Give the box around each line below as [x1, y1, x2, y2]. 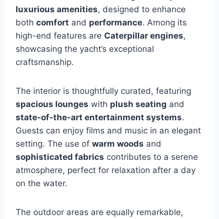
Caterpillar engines [104, 30, 183, 41]
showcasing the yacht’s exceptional [16, 44, 154, 54]
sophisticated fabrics [16, 152, 104, 162]
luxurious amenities [16, 4, 98, 14]
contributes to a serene [104, 152, 198, 162]
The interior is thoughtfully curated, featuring [16, 86, 191, 96]
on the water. [16, 178, 67, 188]
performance [89, 17, 142, 27]
